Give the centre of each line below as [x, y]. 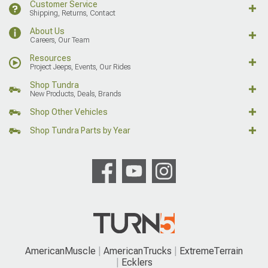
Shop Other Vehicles [69, 112]
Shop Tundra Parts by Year [80, 130]
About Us [47, 31]
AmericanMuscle [60, 251]
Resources [51, 58]
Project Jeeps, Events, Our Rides [80, 67]
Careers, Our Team [60, 40]
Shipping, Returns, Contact [73, 13]
